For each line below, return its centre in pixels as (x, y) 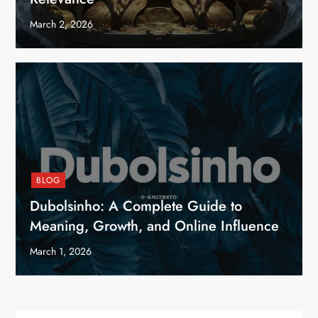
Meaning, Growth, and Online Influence (155, 226)
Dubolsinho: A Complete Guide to (136, 206)
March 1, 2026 (61, 251)
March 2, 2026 (62, 24)
